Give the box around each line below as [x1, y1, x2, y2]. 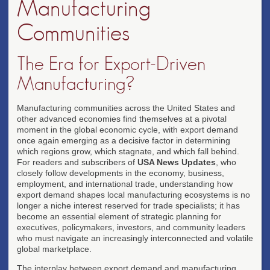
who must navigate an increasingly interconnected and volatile [17, 233, 253, 243]
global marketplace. [17, 243, 92, 254]
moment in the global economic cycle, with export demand [17, 124, 238, 134]
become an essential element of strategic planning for [17, 211, 221, 221]
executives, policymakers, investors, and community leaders [17, 222, 245, 232]
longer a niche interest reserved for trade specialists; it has [17, 200, 240, 210]
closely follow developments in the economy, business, [17, 168, 224, 178]
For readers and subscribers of [17, 157, 137, 167]
